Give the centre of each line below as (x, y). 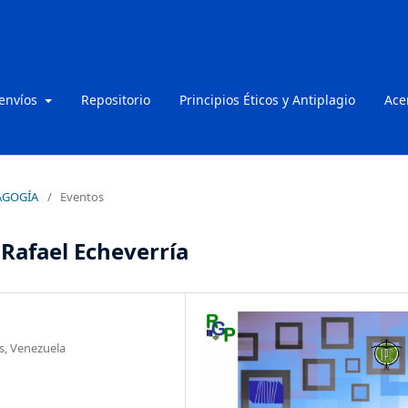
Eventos (82, 196)
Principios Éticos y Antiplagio (267, 99)
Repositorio (115, 99)
